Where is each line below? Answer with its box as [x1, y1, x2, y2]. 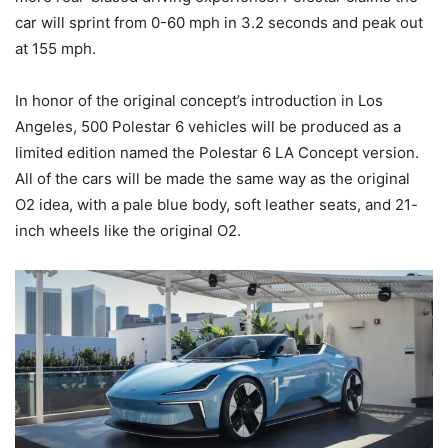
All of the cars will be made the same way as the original [15, 168, 410, 188]
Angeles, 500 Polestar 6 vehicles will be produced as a [15, 116, 401, 136]
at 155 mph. [15, 38, 96, 58]
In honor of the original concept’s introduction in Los [15, 90, 383, 110]
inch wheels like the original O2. [15, 220, 241, 240]
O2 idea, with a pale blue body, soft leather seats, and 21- [15, 194, 418, 214]
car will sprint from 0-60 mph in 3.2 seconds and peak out [15, 12, 423, 32]
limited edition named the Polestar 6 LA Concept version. [15, 142, 419, 162]
